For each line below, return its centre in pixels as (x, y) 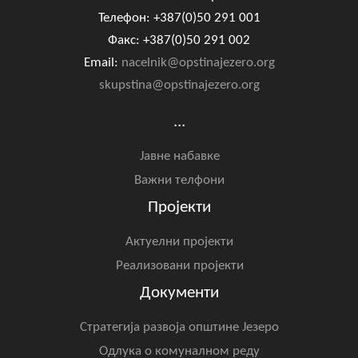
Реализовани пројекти (179, 266)
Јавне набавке (179, 157)
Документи (179, 293)
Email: (102, 63)
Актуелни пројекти (179, 242)
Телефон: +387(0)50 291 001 (179, 18)
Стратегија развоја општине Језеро (179, 328)
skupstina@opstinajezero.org (179, 86)
